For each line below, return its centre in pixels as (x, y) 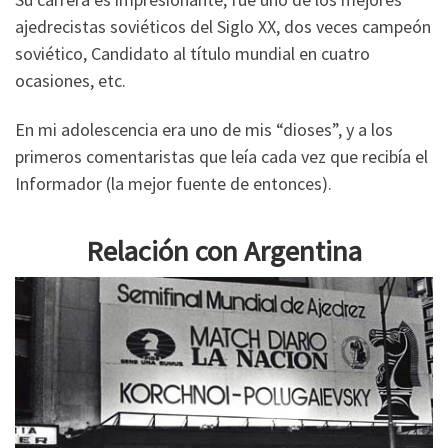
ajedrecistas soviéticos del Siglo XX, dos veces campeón (223, 26)
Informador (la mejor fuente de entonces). (173, 184)
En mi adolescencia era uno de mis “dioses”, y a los (204, 130)
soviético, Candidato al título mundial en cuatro (192, 53)
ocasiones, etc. (70, 80)
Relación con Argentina (224, 251)
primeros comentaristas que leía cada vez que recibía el (221, 157)
